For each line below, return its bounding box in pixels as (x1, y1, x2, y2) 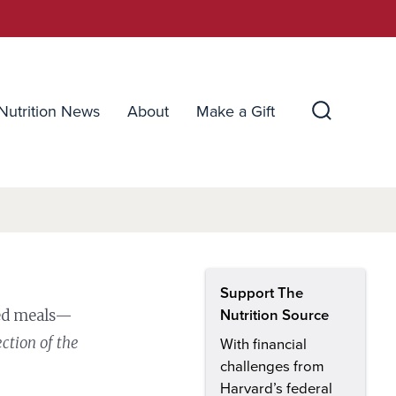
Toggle (320, 136, 370, 161)
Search (320, 118, 369, 143)
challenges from (220, 357, 324, 376)
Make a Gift (195, 102, 275, 122)
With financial (220, 335, 307, 354)
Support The (220, 284, 303, 302)
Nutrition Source (220, 306, 329, 324)
